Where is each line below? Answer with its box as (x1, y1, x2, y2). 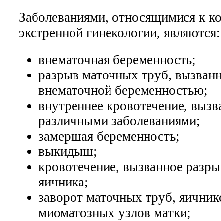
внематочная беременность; (38, 52, 196, 68)
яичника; (38, 175, 88, 190)
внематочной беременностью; (38, 83, 208, 98)
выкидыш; (38, 144, 97, 159)
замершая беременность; (38, 129, 180, 144)
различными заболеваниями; (38, 113, 200, 129)
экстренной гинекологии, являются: (19, 25, 220, 40)
